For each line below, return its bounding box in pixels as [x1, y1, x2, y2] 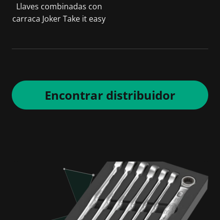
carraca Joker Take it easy [12, 13, 106, 24]
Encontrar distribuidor [45, 87, 175, 103]
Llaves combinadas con [16, 1, 102, 12]
